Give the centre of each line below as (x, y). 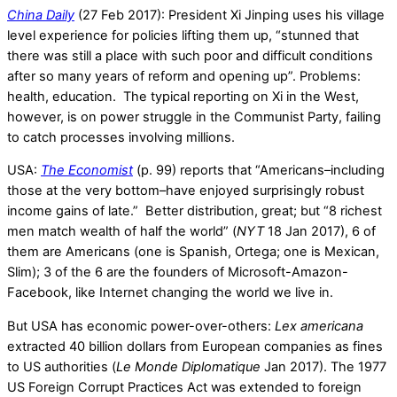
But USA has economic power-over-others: (141, 327)
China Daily (41, 15)
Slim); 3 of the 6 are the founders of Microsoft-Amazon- (178, 272)
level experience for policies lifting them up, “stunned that (183, 35)
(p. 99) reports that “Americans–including (259, 171)
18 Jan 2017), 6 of (320, 232)
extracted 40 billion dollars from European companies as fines (195, 347)
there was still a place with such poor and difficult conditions (190, 55)
